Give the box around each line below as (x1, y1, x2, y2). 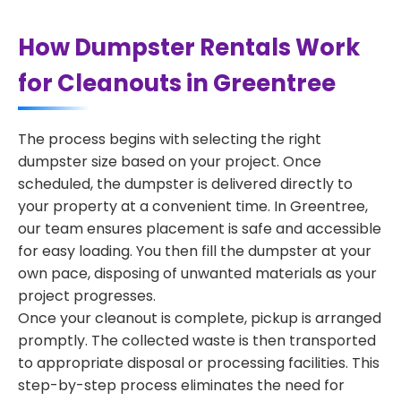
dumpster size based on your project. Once (18, 151, 321, 172)
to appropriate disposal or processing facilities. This (18, 353, 380, 373)
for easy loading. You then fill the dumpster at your (18, 241, 371, 261)
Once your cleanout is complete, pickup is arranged (18, 308, 381, 328)
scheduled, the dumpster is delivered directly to (18, 174, 353, 194)
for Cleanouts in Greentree (18, 67, 336, 99)
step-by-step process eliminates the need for (18, 375, 345, 396)
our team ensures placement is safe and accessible (18, 218, 381, 239)
